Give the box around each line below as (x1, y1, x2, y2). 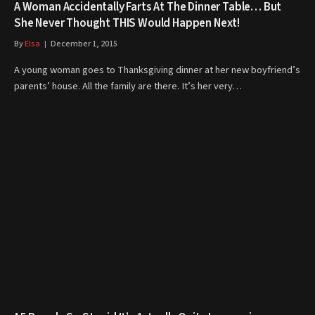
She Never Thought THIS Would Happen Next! (14, 15, 240, 32)
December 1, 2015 (51, 38, 117, 50)
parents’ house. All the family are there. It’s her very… (14, 79, 242, 94)
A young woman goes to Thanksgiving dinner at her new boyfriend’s (14, 63, 300, 77)
